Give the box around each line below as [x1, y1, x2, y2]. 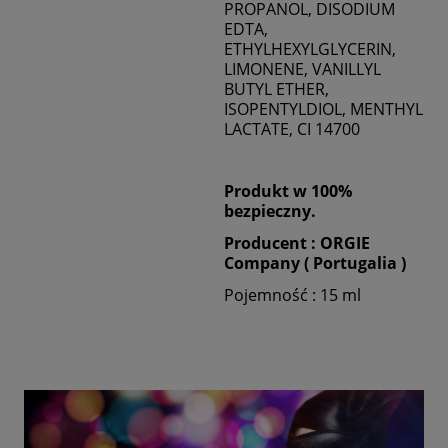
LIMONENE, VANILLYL [224, 57, 381, 80]
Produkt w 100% [224, 179, 352, 202]
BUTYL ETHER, [224, 77, 329, 100]
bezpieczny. [224, 199, 316, 222]
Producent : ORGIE [224, 231, 370, 254]
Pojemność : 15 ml [224, 283, 361, 306]
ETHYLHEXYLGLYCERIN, [224, 37, 396, 60]
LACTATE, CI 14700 [224, 117, 364, 140]
